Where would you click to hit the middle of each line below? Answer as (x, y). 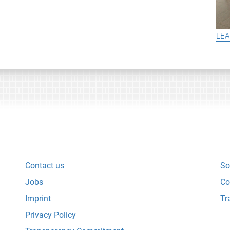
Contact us (45, 165)
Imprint (38, 198)
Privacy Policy (51, 215)
